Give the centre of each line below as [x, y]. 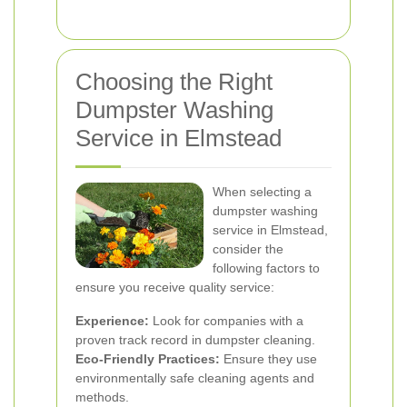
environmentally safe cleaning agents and [195, 378]
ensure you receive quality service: [175, 287]
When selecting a [262, 192]
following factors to [266, 268]
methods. [102, 397]
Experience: [112, 321]
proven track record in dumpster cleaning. [195, 340]
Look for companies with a [226, 321]
